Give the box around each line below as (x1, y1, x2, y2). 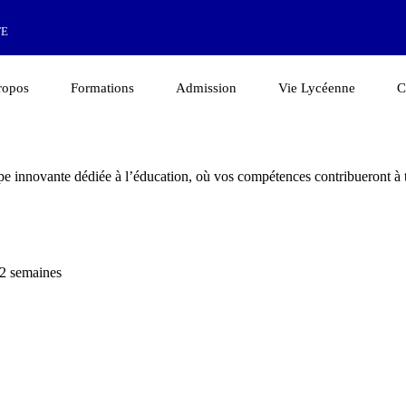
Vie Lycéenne (278, 81, 356, 95)
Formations (71, 81, 135, 95)
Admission (176, 81, 237, 95)
